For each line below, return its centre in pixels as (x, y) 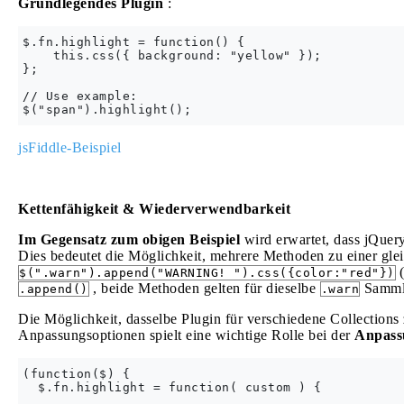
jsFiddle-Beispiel (70, 147)
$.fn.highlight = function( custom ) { (172, 387)
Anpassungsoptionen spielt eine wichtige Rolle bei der (186, 335)
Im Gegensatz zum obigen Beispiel (129, 239)
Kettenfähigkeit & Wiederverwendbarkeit (154, 209)
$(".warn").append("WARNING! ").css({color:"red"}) (207, 273)
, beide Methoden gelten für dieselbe (204, 288)
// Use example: (80, 96)
